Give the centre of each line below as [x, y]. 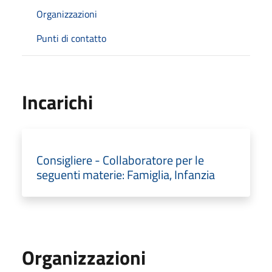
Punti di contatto [71, 38]
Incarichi [57, 102]
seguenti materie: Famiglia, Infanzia [126, 174]
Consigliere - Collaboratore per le [120, 160]
